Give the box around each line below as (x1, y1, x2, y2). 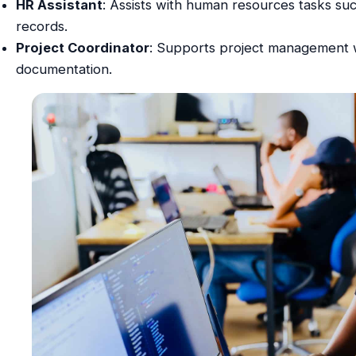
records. (15, 17, 68, 34)
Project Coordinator (15, 39, 149, 56)
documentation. (15, 60, 112, 77)
